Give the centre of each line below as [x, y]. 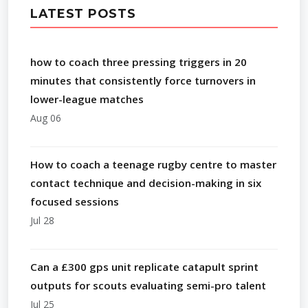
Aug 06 [46, 118]
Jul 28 [42, 220]
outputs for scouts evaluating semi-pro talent [148, 285]
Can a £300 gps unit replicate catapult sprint [144, 266]
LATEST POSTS [83, 13]
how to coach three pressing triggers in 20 [139, 62]
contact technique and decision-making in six [146, 183]
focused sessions [75, 201]
